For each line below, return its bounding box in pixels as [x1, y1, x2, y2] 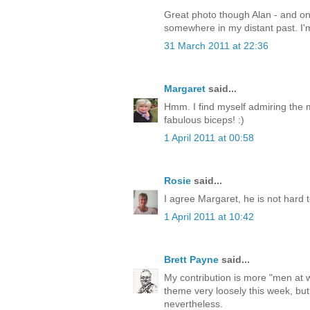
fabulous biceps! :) [164, 113, 244, 125]
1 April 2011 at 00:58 [164, 131, 254, 143]
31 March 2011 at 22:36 [164, 39, 268, 51]
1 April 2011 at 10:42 [164, 210, 254, 222]
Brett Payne [164, 253, 219, 265]
